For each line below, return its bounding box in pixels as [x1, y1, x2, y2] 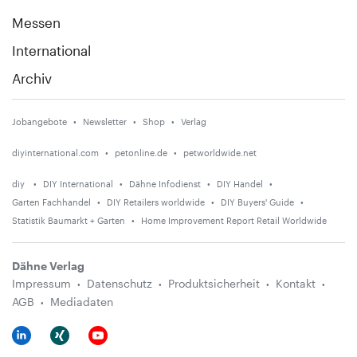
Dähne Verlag [12, 259, 84, 273]
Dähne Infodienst [129, 178, 201, 190]
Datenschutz [87, 277, 152, 291]
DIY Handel [217, 178, 263, 190]
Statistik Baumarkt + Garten [12, 215, 125, 226]
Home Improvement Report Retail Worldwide [141, 215, 327, 226]
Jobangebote [12, 116, 67, 127]
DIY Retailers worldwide [107, 197, 205, 208]
